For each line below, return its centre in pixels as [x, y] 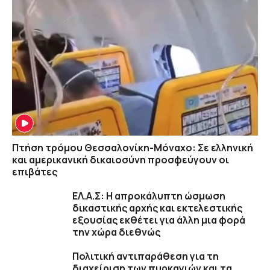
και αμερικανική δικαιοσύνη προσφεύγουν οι [121, 160]
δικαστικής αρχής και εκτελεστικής [157, 208]
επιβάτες [35, 172]
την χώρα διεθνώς [116, 232]
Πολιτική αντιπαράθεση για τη [146, 256]
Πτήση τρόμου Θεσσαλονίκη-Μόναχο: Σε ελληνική [133, 148]
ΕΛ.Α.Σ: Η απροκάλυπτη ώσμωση [149, 196]
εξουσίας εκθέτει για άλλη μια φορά [159, 220]
